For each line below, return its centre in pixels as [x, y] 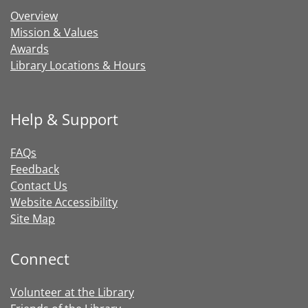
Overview [34, 16]
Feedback [35, 169]
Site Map [33, 219]
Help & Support [64, 119]
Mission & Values [54, 32]
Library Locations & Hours [78, 65]
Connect [40, 259]
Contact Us [39, 186]
